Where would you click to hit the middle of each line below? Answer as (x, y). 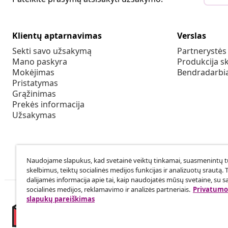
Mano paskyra (40, 62)
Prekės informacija (48, 105)
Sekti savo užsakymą (52, 51)
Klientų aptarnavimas (57, 36)
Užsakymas (34, 115)
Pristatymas (35, 83)
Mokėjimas (33, 73)
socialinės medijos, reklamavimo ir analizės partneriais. (108, 189)
